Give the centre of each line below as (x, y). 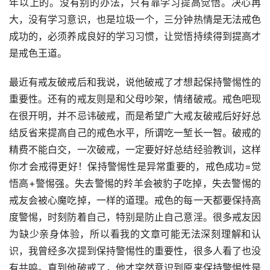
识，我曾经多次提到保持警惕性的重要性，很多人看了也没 (135, 251)
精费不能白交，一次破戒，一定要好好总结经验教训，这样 (135, 150)
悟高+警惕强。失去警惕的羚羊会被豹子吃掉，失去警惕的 (135, 184)
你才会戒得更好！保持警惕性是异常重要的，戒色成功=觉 (135, 167)
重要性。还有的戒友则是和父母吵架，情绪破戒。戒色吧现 (135, 99)
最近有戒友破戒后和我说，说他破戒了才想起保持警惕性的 (135, 82)
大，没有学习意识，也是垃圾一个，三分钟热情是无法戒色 (135, 20)
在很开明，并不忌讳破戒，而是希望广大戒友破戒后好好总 (135, 116)
